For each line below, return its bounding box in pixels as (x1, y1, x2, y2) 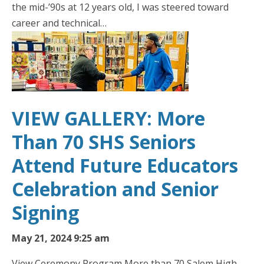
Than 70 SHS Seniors (12, 129, 196, 155)
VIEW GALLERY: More (12, 105, 205, 131)
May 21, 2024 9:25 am (12, 232, 110, 245)
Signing (12, 200, 79, 226)
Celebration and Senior (12, 176, 219, 202)
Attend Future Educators (12, 153, 238, 179)
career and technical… (12, 16, 107, 29)
